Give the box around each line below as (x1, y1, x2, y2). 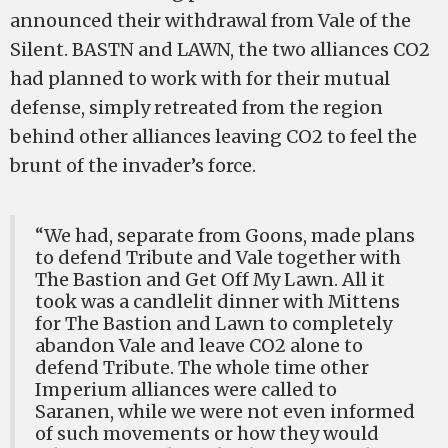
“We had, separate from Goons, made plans (35, 224, 415, 247)
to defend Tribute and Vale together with (35, 246, 401, 269)
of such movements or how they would (35, 422, 379, 445)
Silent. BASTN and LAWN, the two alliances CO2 (10, 38, 430, 61)
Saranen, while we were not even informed (35, 400, 415, 423)
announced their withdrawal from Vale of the (10, 9, 411, 32)
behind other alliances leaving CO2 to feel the (10, 125, 417, 148)
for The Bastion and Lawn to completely (35, 312, 392, 335)
